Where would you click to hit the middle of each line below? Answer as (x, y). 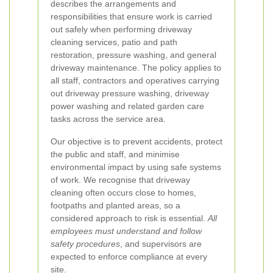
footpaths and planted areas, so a (115, 205)
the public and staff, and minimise (115, 154)
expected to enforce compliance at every (129, 257)
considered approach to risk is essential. (129, 218)
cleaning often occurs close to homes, (123, 193)
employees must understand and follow (126, 231)
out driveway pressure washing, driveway (130, 93)
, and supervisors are (161, 244)
